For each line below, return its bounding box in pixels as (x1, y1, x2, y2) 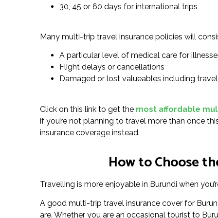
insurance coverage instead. (40, 127, 140, 137)
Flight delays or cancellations (59, 62, 164, 72)
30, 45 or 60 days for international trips (59, 1, 198, 11)
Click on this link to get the (40, 104, 136, 114)
